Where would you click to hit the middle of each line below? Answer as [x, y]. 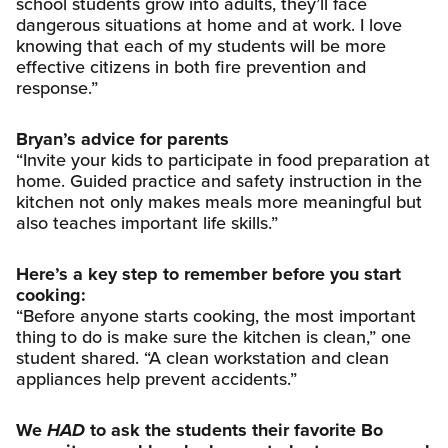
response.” [57, 87]
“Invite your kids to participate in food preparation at [223, 159]
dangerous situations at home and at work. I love [209, 24]
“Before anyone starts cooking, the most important [216, 315]
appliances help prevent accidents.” [156, 378]
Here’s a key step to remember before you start [208, 273]
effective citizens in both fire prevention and [191, 66]
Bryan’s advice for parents [122, 138]
